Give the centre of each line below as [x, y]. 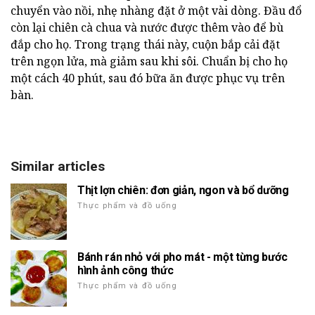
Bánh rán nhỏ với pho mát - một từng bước [182, 257]
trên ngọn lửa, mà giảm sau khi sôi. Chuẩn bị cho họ [149, 61]
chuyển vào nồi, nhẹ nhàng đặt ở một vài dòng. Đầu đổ [156, 10]
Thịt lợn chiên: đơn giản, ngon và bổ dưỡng [183, 190]
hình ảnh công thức [126, 270]
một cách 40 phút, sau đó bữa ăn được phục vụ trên [148, 78]
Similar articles [58, 166]
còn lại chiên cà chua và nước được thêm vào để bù [147, 27]
